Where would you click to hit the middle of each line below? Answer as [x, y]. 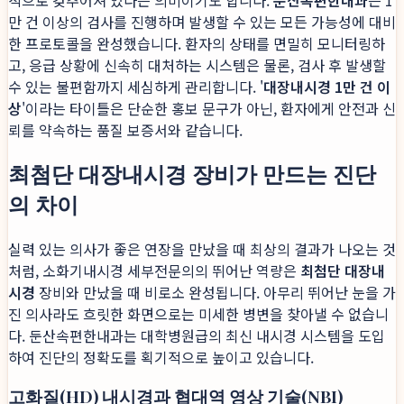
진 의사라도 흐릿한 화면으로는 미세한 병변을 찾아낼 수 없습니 [198, 314]
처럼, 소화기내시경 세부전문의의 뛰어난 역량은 [154, 271]
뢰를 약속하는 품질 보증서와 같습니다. [125, 130]
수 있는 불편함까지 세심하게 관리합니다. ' [136, 87]
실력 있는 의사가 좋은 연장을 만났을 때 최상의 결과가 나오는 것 [202, 249]
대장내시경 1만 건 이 [327, 87]
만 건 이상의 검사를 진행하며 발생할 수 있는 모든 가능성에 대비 [202, 22]
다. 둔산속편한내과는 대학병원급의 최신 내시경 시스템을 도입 [197, 336]
